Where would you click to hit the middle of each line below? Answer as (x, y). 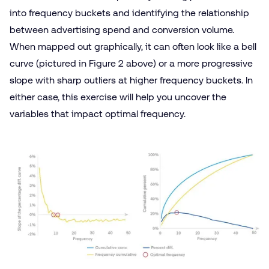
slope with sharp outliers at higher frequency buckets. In (131, 80)
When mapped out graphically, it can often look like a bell (133, 46)
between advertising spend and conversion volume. (122, 29)
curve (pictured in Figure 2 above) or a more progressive (131, 63)
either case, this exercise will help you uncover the (118, 97)
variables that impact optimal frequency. (98, 113)
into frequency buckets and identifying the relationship (129, 13)
